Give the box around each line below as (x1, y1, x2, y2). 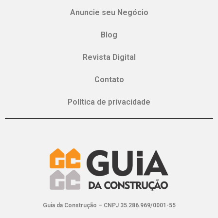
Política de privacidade (68, 97, 150, 107)
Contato (94, 75, 124, 84)
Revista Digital (82, 53, 136, 62)
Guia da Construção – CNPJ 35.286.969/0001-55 (42, 201, 176, 209)
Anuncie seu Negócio (70, 8, 148, 17)
